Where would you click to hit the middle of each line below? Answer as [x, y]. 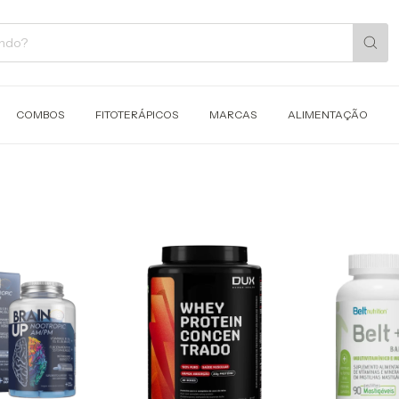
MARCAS [232, 115]
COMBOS [40, 115]
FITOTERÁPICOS [136, 115]
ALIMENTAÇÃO [327, 115]
